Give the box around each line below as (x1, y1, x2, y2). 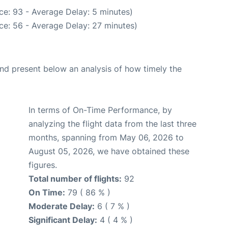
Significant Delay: (28, 214, 97, 225)
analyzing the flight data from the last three (28, 118, 196, 129)
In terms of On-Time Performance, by (28, 104, 172, 115)
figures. (28, 159, 57, 170)
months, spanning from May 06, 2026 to (28, 132, 184, 142)
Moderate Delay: (28, 201, 95, 211)
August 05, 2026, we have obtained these (28, 146, 189, 156)
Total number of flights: (28, 173, 122, 184)
